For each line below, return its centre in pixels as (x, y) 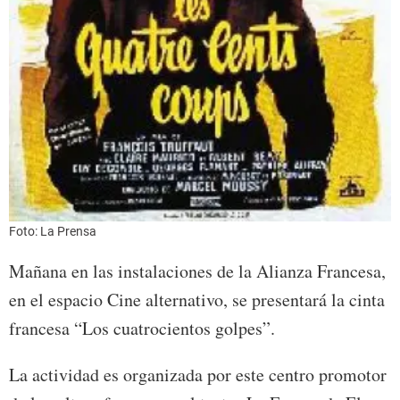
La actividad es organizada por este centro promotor (198, 374)
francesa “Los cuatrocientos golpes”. (142, 328)
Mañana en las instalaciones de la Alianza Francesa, (197, 271)
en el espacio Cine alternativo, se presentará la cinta (197, 299)
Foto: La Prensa (53, 231)
